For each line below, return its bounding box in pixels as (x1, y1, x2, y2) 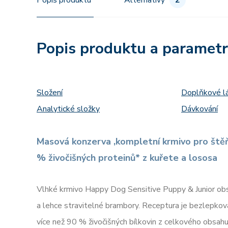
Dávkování (181, 103, 218, 115)
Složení (37, 87, 63, 98)
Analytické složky (37, 103, 100, 115)
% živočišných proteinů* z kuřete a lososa (37, 152, 217, 164)
